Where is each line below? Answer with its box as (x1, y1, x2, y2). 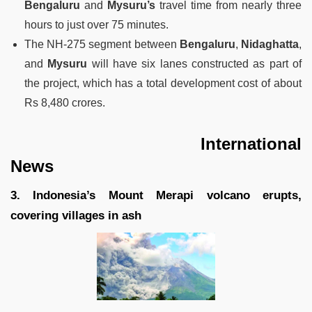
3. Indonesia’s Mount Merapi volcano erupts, (10, 189, 302, 203)
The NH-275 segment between (24, 38, 180, 51)
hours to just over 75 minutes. (24, 19, 169, 31)
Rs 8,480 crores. (24, 97, 105, 109)
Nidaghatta (241, 38, 299, 51)
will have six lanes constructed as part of (87, 58, 302, 70)
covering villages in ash (10, 209, 141, 223)
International (10, 134, 302, 154)
